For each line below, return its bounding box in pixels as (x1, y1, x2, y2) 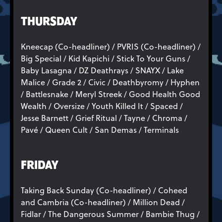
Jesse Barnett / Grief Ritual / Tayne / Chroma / (21, 112, 187, 123)
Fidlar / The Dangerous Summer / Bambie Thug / (21, 208, 200, 220)
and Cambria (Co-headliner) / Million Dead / (21, 196, 185, 208)
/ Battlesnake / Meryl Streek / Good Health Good (21, 88, 200, 100)
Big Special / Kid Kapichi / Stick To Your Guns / (21, 53, 190, 64)
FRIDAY (21, 159, 58, 172)
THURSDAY (21, 15, 77, 29)
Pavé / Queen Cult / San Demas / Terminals (21, 124, 179, 135)
